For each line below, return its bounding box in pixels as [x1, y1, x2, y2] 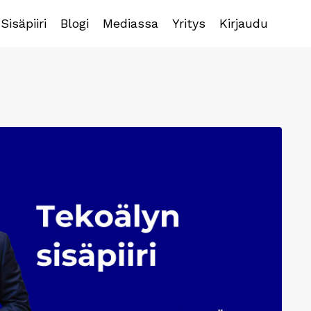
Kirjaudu [219, 16, 268, 31]
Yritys [172, 16, 205, 31]
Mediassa [103, 16, 158, 31]
